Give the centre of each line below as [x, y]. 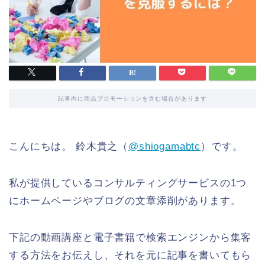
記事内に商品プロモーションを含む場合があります [132, 99]
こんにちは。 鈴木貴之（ [69, 147]
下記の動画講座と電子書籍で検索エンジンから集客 [130, 238]
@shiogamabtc [165, 147]
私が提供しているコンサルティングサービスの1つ [128, 183]
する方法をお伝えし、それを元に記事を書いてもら [130, 256]
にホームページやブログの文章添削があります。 [125, 201]
